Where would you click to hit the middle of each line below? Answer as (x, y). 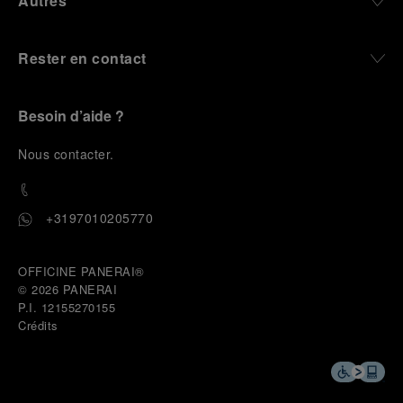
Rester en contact (82, 58)
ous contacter (68, 154)
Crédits (38, 326)
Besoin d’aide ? (71, 116)
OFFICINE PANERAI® (81, 272)
